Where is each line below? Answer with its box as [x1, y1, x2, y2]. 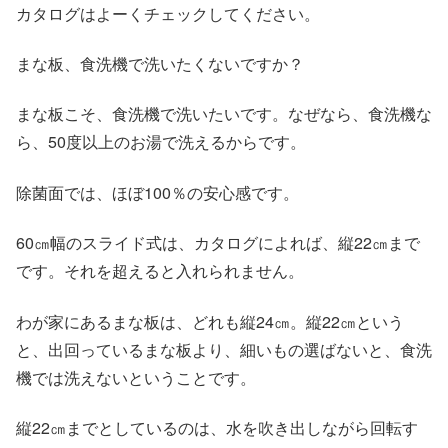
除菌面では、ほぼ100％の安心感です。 [16, 180, 299, 204]
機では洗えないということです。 [16, 365, 256, 389]
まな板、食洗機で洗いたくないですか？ [16, 52, 304, 76]
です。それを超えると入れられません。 [16, 259, 304, 283]
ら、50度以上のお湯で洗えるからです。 [16, 130, 306, 154]
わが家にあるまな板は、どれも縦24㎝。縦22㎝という [16, 309, 404, 333]
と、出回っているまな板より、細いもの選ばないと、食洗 [16, 337, 432, 361]
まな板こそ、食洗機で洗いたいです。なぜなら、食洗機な [16, 102, 432, 126]
